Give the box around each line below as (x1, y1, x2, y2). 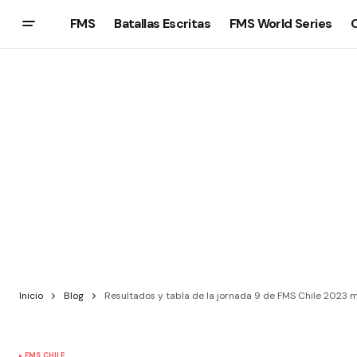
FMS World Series (229, 14, 332, 32)
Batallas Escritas (114, 14, 211, 32)
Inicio (19, 289, 43, 302)
